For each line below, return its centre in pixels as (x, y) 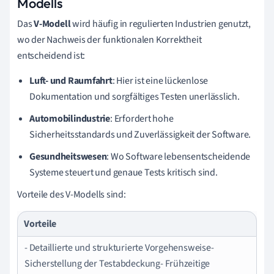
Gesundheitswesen (68, 156)
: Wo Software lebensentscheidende (179, 156)
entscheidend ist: (51, 55)
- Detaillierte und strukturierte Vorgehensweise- (119, 247)
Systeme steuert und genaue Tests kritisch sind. (124, 172)
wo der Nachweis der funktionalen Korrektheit (109, 39)
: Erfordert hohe (142, 118)
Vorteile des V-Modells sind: (72, 194)
